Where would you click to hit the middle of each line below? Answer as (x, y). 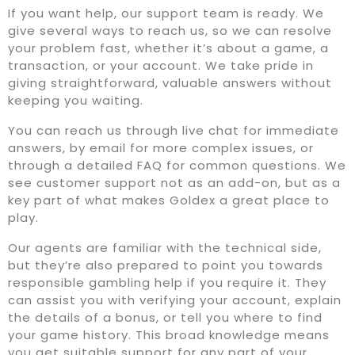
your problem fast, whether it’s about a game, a (168, 48)
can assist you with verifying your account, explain (175, 300)
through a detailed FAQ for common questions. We (177, 166)
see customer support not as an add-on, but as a (174, 183)
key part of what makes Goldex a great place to (169, 200)
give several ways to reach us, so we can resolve (170, 31)
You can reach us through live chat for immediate (174, 131)
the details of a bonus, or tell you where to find (165, 318)
